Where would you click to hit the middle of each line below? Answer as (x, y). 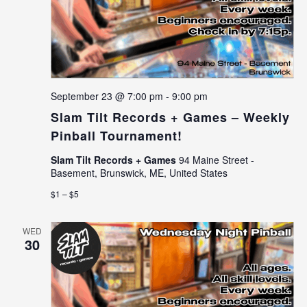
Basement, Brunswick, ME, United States (139, 172)
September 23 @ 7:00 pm (107, 96)
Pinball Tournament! (116, 135)
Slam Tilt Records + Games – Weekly (170, 117)
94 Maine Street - (216, 159)
